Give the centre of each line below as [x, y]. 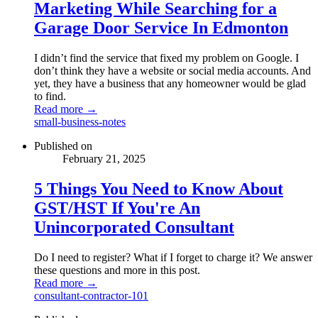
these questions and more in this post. [117, 270]
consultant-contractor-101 [91, 295]
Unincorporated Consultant [134, 227]
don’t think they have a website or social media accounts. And [172, 71]
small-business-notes [80, 122]
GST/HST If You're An [117, 208]
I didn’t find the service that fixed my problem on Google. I [166, 58]
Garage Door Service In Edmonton [161, 28]
